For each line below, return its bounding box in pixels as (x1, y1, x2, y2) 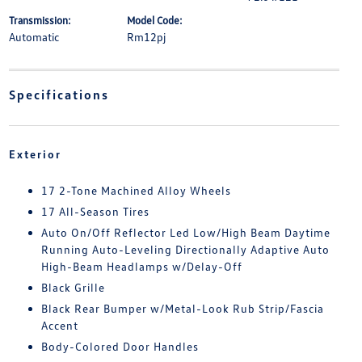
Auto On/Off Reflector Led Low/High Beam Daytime (40, 225, 330, 239)
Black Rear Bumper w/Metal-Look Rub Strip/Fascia (40, 301, 324, 315)
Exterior (8, 147, 61, 161)
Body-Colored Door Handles (40, 339, 199, 353)
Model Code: (126, 14, 183, 27)
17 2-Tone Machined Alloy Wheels (40, 183, 231, 197)
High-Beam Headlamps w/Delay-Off (40, 259, 242, 273)
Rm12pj (126, 30, 166, 44)
